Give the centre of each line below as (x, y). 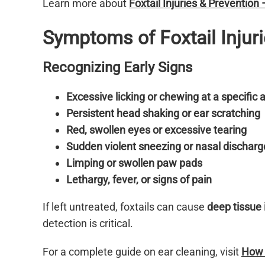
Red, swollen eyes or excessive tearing (156, 130)
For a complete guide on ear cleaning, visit (142, 252)
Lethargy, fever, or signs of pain (139, 180)
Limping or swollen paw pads (134, 163)
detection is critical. (88, 224)
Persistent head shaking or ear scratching (163, 114)
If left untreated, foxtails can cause (125, 207)
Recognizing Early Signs (117, 68)
